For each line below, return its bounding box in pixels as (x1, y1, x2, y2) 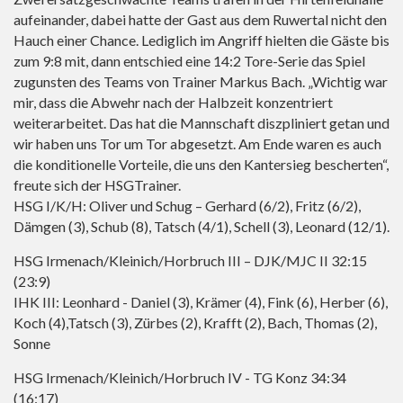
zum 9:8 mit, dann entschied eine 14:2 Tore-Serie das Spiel (13, 52, 365, 70)
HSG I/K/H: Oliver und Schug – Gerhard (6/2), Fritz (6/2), (13, 197, 361, 215)
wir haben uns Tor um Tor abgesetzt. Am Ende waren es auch (13, 135, 381, 153)
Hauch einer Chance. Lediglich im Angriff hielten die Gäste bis (13, 31, 390, 49)
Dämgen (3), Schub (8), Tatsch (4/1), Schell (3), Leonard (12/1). (13, 218, 390, 236)
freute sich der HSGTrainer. (13, 176, 181, 194)
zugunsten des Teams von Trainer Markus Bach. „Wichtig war (13, 73, 388, 91)
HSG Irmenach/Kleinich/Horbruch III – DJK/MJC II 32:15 (13, 252, 367, 270)
